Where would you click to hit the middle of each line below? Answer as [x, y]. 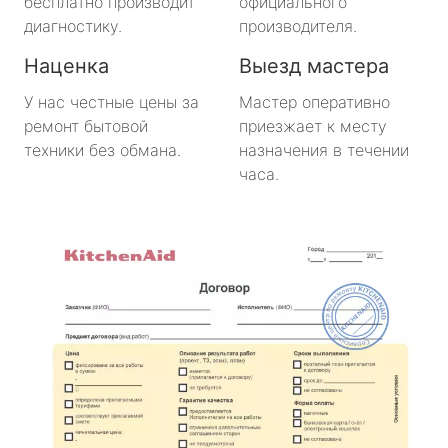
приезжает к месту [313, 125]
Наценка [66, 65]
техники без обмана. [102, 149]
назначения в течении [324, 149]
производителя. [298, 25]
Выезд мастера [314, 65]
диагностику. [73, 25]
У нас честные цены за [111, 101]
